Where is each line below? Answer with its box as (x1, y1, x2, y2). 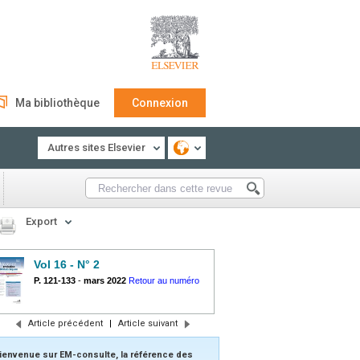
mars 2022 (84, 276, 126, 285)
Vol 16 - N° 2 (34, 258, 100, 271)
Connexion (132, 96, 188, 109)
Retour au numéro (129, 276, 199, 285)
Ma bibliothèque (15, 96, 100, 109)
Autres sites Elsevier (47, 141, 145, 153)
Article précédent (27, 318, 103, 329)
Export (26, 215, 57, 227)
